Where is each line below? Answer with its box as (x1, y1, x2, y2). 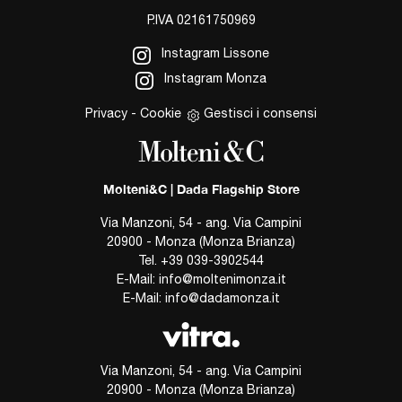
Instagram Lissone (158, 45, 269, 60)
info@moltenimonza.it (158, 272, 286, 287)
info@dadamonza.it (164, 291, 280, 306)
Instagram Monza (161, 71, 267, 86)
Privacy (85, 106, 127, 121)
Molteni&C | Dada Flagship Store (102, 181, 300, 197)
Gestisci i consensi (204, 106, 317, 121)
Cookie (140, 106, 181, 121)
